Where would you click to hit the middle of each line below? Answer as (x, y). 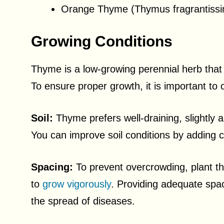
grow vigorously (77, 184)
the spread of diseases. (83, 201)
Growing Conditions (102, 41)
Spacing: (52, 167)
